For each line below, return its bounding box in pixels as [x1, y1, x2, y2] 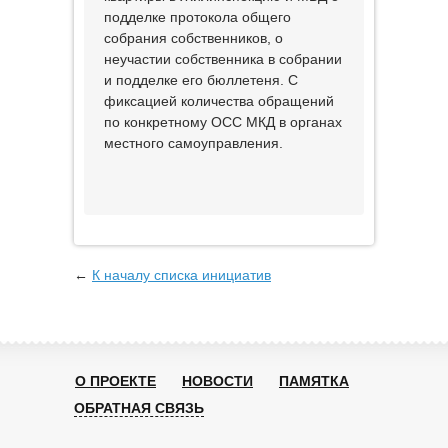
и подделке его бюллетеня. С [104, 72, 298, 88]
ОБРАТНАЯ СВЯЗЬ [74, 400, 204, 416]
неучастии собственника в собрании [104, 51, 342, 67]
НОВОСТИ [182, 373, 253, 389]
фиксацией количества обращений [104, 93, 334, 109]
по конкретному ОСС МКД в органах [104, 114, 342, 130]
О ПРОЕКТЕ [75, 373, 156, 389]
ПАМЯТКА [279, 373, 349, 389]
